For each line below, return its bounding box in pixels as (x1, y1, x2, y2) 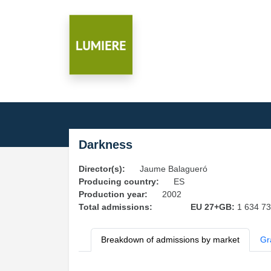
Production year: (79, 189, 148, 199)
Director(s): (79, 164, 125, 174)
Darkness (79, 138, 132, 151)
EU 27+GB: (190, 202, 237, 212)
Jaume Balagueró (140, 164, 207, 174)
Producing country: (79, 177, 159, 186)
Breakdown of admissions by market (101, 235, 240, 244)
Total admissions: (79, 202, 152, 212)
